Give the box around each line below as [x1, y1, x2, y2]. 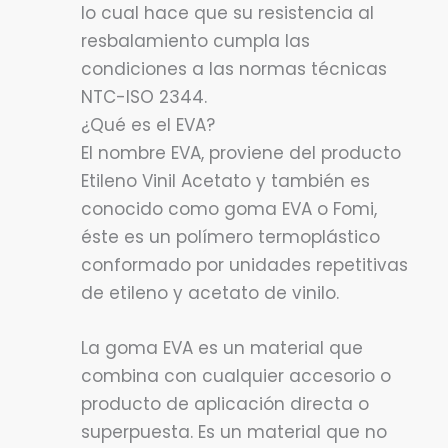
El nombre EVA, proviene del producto [81, 140, 401, 165]
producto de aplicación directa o [81, 392, 369, 417]
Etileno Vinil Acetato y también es [81, 168, 370, 193]
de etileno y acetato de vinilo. [81, 280, 339, 305]
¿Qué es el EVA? [81, 112, 215, 137]
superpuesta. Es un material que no [81, 420, 387, 445]
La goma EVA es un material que [81, 336, 363, 361]
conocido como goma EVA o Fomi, [81, 196, 377, 221]
